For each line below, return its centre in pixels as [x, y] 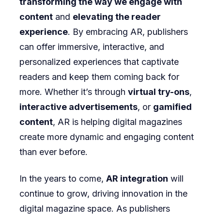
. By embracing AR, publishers [128, 31]
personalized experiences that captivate [99, 62]
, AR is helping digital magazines [117, 122]
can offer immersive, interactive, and [92, 46]
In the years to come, [63, 178]
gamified [172, 107]
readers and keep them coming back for [99, 77]
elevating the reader [117, 16]
